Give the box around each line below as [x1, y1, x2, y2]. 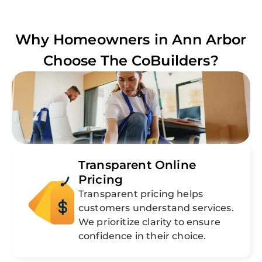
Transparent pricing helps [78, 188, 204, 200]
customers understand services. [78, 202, 234, 214]
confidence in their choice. [78, 230, 206, 242]
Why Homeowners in [15, 31, 173, 49]
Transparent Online [78, 158, 196, 173]
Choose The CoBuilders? [43, 52, 219, 70]
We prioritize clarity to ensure [78, 216, 220, 228]
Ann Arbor [172, 31, 247, 49]
